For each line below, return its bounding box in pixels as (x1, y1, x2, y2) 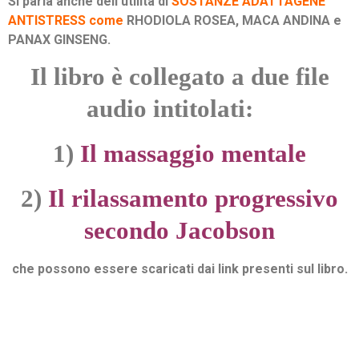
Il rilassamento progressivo (48, 184, 338, 213)
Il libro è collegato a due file (30, 63, 329, 91)
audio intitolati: (87, 95, 272, 123)
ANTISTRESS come (8, 12, 127, 28)
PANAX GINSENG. (8, 31, 111, 47)
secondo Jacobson (84, 216, 275, 245)
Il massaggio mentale (80, 139, 306, 168)
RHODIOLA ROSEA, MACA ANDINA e (127, 12, 341, 28)
